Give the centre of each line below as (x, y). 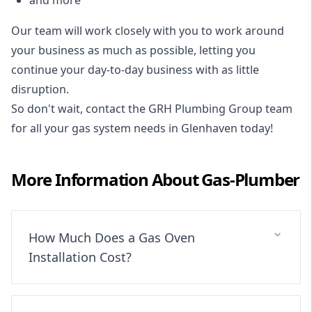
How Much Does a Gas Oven (112, 237)
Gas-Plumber (251, 179)
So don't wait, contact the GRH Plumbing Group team (152, 108)
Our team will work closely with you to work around (148, 30)
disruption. (40, 89)
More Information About (107, 179)
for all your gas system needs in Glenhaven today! (142, 128)
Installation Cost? (80, 257)
